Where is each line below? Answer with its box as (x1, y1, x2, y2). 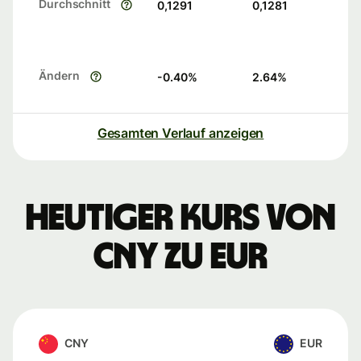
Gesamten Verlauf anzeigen (97, 125, 264, 142)
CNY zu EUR (93, 239, 268, 276)
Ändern (39, 68, 80, 83)
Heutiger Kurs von (26, 200, 335, 238)
